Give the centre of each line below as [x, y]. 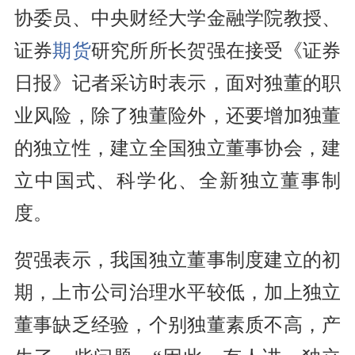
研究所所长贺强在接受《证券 [216, 51]
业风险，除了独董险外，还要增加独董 [177, 116]
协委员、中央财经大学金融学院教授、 [177, 19]
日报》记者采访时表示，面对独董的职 [177, 84]
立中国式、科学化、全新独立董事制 [177, 181]
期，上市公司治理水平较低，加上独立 [177, 293]
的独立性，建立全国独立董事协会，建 [177, 149]
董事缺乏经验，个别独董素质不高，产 [177, 325]
